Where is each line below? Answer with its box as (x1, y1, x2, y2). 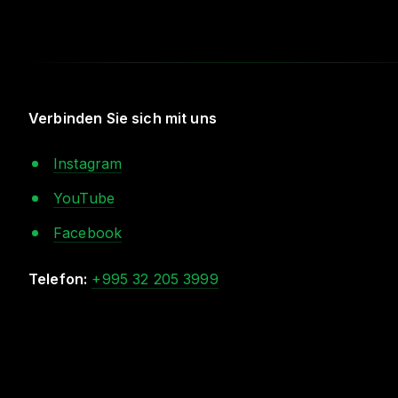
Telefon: (28, 270, 88, 288)
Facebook (53, 224, 123, 242)
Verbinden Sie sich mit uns (28, 109, 217, 127)
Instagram (53, 155, 123, 172)
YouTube (53, 189, 115, 207)
